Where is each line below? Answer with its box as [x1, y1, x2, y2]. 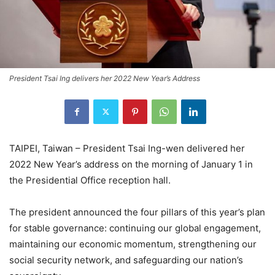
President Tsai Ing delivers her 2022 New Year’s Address [9, 73, 200, 83]
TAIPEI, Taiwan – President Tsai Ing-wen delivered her [9, 142, 245, 154]
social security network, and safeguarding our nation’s [9, 254, 243, 266]
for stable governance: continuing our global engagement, [9, 222, 261, 234]
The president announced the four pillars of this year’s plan [9, 206, 265, 218]
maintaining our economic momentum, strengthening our [9, 238, 257, 250]
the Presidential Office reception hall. [9, 174, 171, 186]
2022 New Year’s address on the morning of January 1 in [9, 158, 253, 170]
